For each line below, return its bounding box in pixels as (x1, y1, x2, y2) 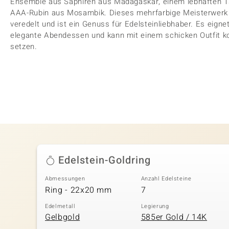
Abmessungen (45, 174, 85, 183)
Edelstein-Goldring (58, 153, 151, 168)
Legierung (141, 201, 169, 211)
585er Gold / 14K (141, 211, 208, 223)
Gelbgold (45, 211, 80, 223)
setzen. (10, 41, 37, 52)
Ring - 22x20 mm (45, 184, 112, 196)
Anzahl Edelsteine (141, 174, 192, 183)
